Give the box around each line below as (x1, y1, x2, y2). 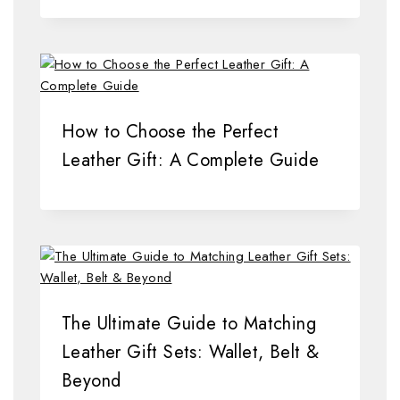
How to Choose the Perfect (62, 119, 279, 146)
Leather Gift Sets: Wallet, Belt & (62, 339, 320, 366)
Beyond (62, 368, 121, 395)
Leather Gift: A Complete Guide (62, 147, 319, 174)
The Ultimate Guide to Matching (62, 311, 316, 337)
